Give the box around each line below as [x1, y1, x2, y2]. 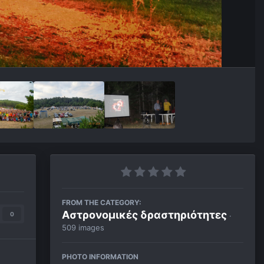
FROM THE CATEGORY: [62, 198, 141, 207]
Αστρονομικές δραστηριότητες [62, 209, 227, 221]
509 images [62, 223, 104, 232]
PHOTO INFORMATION [62, 252, 138, 261]
